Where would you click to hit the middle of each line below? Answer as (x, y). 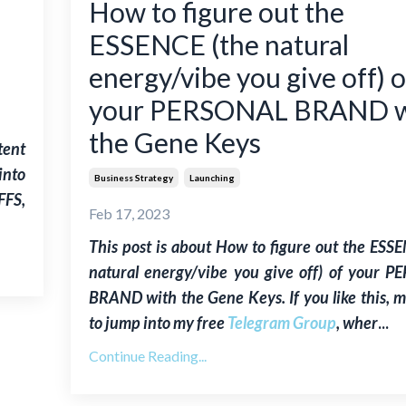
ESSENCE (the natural (218, 45)
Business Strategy (133, 178)
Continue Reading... (147, 356)
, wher (357, 323)
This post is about (152, 247)
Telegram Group (281, 323)
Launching (212, 178)
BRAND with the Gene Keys (185, 298)
